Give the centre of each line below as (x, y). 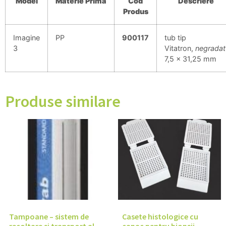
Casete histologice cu (160, 217)
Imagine (26, 38)
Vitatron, (180, 48)
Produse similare (63, 102)
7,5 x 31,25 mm (190, 59)
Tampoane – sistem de (49, 217)
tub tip (175, 38)
